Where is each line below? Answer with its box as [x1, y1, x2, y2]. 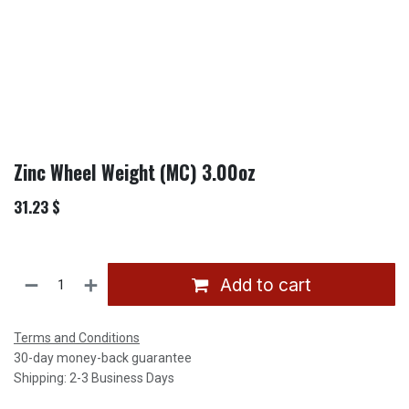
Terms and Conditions [14, 330, 140, 346]
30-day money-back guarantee [14, 351, 192, 366]
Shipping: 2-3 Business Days [14, 371, 174, 386]
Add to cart [215, 273, 312, 296]
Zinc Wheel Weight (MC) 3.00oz [14, 158, 256, 187]
